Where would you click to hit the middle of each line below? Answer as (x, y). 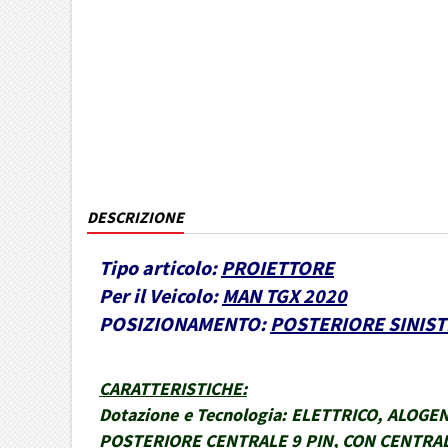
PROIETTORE (277, 267)
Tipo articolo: (158, 267)
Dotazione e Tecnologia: (193, 414)
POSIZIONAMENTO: (182, 323)
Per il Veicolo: (158, 295)
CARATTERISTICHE (170, 388)
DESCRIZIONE (135, 217)
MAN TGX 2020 (284, 295)
